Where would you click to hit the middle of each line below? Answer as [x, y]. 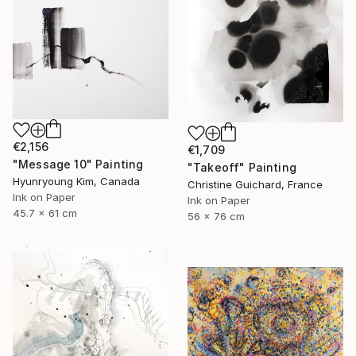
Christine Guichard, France [255, 184]
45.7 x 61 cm [45, 213]
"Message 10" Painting [78, 164]
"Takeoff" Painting [242, 167]
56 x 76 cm [216, 216]
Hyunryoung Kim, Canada [76, 181]
